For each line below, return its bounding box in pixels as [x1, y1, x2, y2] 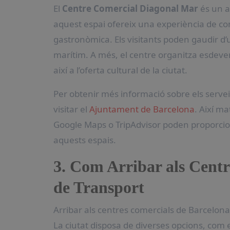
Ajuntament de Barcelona [89, 103, 195, 115]
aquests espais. [53, 134, 116, 146]
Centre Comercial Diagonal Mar [62, 3, 198, 14]
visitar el [53, 103, 89, 115]
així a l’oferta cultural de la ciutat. [53, 64, 187, 76]
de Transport [53, 178, 144, 197]
